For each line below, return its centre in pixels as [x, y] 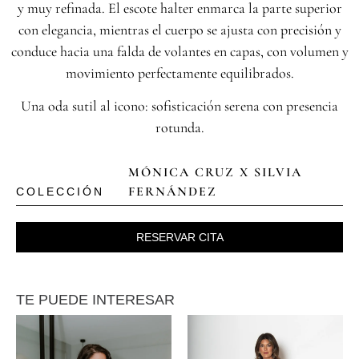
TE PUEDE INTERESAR [95, 299]
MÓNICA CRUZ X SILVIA [215, 172]
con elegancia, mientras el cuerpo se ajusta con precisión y [179, 30]
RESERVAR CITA [179, 237]
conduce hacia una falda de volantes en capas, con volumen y [179, 51]
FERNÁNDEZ [173, 191]
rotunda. [179, 128]
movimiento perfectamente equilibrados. [179, 73]
